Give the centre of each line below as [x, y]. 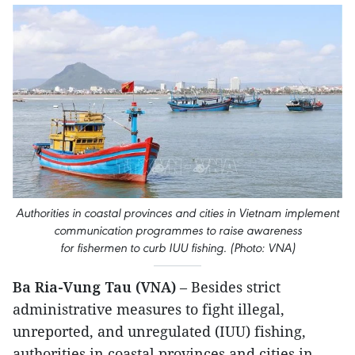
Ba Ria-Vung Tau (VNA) [94, 287]
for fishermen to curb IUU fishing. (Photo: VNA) [177, 248]
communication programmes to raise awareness [177, 231]
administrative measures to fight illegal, [149, 309]
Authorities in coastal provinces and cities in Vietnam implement [177, 213]
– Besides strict [228, 287]
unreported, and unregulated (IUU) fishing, [159, 332]
